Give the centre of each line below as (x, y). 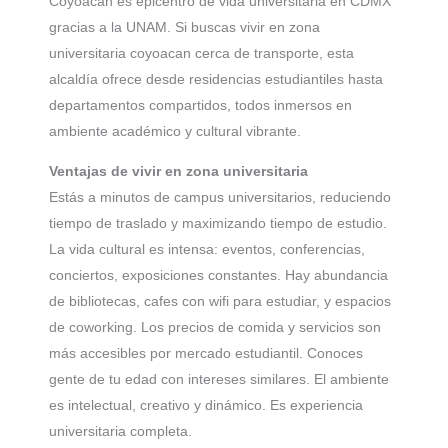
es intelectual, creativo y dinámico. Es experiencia (206, 405)
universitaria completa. (120, 431)
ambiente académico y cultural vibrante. (175, 131)
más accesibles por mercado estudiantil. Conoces (206, 353)
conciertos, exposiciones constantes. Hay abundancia (218, 275)
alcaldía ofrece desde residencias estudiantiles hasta (216, 79)
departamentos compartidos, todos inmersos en (200, 105)
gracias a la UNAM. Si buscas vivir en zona (184, 27)
